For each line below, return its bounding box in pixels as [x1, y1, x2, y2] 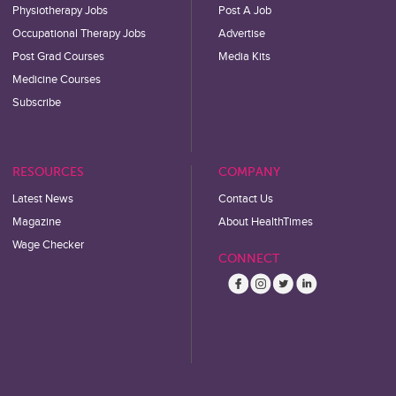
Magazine [11, 215, 61, 229]
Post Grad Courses [11, 49, 104, 64]
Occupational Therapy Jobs [11, 27, 146, 41]
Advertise [218, 27, 266, 41]
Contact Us [218, 192, 274, 206]
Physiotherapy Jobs [11, 4, 108, 18]
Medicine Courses [11, 72, 101, 87]
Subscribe [11, 95, 61, 110]
